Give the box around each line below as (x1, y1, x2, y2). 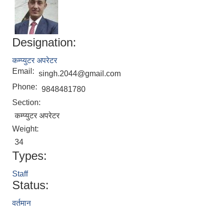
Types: (12, 149, 47, 162)
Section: (12, 98, 43, 107)
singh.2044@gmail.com (39, 69, 121, 78)
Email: (12, 66, 36, 75)
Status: (12, 178, 49, 192)
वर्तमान (12, 198, 31, 207)
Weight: (12, 124, 41, 133)
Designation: (12, 35, 76, 49)
